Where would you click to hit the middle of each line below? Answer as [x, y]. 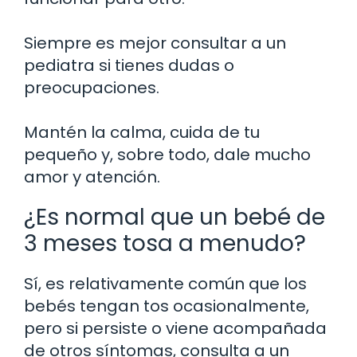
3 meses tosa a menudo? [165, 244]
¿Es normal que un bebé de [175, 218]
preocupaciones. [92, 88]
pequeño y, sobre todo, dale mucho [167, 155]
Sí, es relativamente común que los [165, 284]
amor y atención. [92, 177]
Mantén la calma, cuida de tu [142, 133]
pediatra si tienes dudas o [129, 66]
